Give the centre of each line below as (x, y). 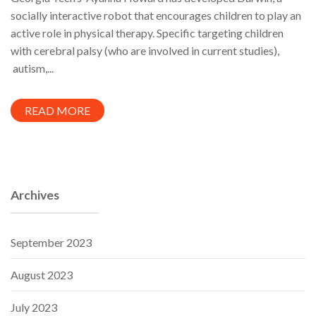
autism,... (32, 68)
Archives (35, 195)
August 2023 (42, 274)
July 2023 (34, 307)
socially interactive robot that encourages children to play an (156, 15)
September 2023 (51, 242)
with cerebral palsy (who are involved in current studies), (145, 50)
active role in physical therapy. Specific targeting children (147, 32)
